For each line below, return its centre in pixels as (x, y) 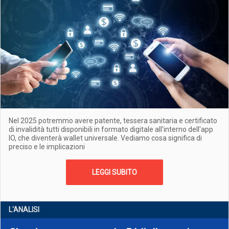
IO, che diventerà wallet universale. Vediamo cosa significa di (105, 138)
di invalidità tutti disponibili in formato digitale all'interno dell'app (111, 129)
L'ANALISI (24, 210)
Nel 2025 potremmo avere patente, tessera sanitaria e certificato (113, 121)
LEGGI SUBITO (114, 172)
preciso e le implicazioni (47, 147)
